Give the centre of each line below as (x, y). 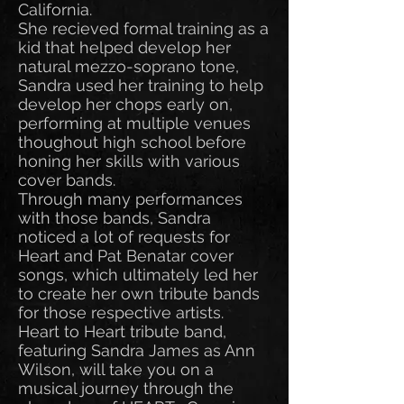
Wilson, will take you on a (116, 369)
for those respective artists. (121, 312)
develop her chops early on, (125, 104)
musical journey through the (126, 388)
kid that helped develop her (124, 47)
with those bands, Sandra (115, 218)
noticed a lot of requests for (124, 237)
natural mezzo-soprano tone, (129, 66)
